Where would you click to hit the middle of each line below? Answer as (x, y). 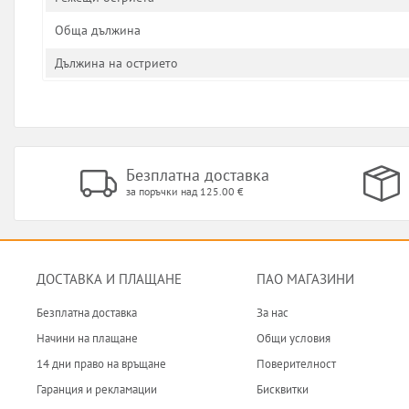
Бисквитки (282, 389)
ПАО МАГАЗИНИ (305, 279)
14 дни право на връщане (101, 364)
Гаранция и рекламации (97, 389)
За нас (272, 313)
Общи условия (293, 338)
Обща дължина (98, 30)
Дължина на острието (116, 63)
